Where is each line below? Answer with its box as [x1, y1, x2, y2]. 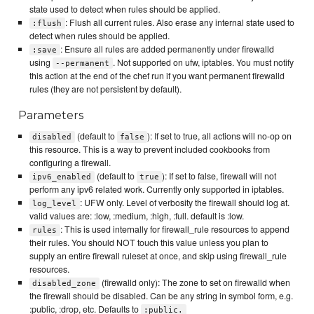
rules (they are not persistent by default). [29, 82, 182, 95]
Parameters [18, 109, 84, 123]
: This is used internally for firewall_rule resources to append [60, 223, 289, 236]
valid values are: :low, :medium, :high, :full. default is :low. [29, 210, 244, 223]
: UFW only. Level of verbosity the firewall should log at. [79, 196, 289, 210]
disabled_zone [32, 279, 97, 289]
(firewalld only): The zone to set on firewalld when [99, 276, 290, 289]
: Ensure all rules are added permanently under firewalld [60, 42, 274, 55]
